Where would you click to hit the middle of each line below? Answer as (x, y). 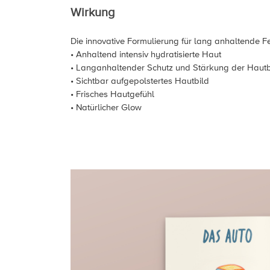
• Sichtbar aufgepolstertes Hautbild (140, 81)
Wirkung (93, 13)
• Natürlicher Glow (106, 108)
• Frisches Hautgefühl (112, 94)
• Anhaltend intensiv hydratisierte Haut (146, 55)
